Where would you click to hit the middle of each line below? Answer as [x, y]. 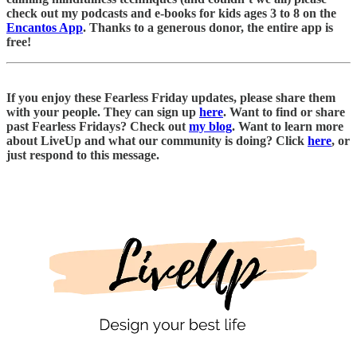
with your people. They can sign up [103, 112]
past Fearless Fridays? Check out [98, 126]
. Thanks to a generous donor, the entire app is [208, 27]
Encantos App [45, 27]
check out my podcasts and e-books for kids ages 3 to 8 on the [171, 13]
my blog [210, 126]
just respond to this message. [83, 155]
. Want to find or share [284, 112]
